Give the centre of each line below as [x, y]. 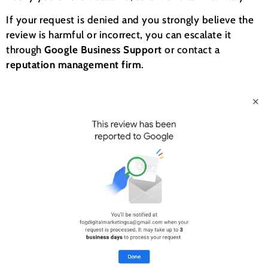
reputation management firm [74, 65]
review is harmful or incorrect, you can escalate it [119, 35]
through [25, 50]
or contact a [191, 50]
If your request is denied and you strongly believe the [130, 20]
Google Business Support [103, 50]
